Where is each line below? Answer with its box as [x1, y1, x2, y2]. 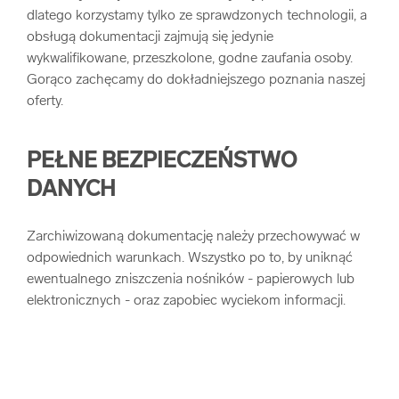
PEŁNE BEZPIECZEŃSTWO [27, 151, 297, 173]
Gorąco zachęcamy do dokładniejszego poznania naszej [27, 73, 365, 87]
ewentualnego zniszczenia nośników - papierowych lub [27, 273, 354, 287]
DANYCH [27, 180, 116, 201]
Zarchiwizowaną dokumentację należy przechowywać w [27, 230, 360, 244]
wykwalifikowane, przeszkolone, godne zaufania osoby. [27, 52, 353, 66]
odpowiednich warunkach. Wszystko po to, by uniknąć [27, 251, 353, 265]
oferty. [27, 94, 63, 109]
